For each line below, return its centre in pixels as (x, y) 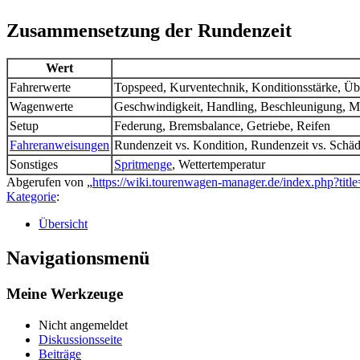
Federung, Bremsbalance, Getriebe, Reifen (222, 126)
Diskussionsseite (80, 339)
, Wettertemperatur (219, 165)
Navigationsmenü (78, 258)
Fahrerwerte (40, 88)
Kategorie (31, 197)
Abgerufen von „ (49, 182)
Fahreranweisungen (59, 145)
